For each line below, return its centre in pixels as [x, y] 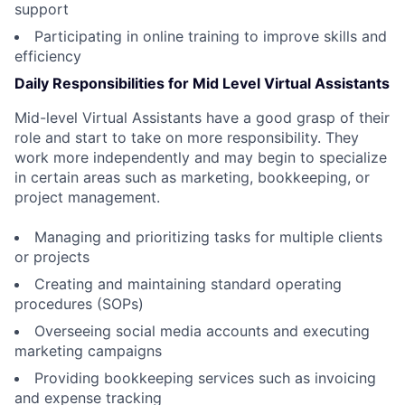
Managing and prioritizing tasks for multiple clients [208, 236]
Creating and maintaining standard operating [188, 283]
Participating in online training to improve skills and [211, 36]
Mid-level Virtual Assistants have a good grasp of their [202, 117]
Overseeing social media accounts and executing [202, 330]
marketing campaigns [88, 350]
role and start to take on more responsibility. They [187, 137]
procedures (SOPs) [79, 303]
